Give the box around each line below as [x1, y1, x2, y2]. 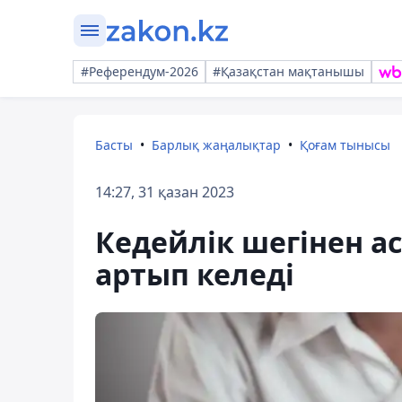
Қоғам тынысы [300, 136, 390, 153]
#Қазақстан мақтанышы [213, 63, 364, 80]
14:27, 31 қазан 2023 [95, 182, 234, 202]
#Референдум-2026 [81, 63, 198, 80]
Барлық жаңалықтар [152, 136, 281, 153]
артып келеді [95, 255, 294, 293]
